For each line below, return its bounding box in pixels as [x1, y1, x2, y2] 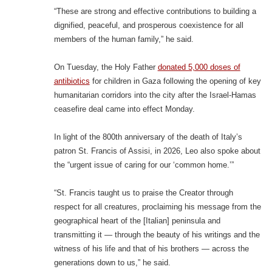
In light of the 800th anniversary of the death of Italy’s [53, 132, 242, 142]
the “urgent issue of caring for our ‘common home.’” [53, 160, 234, 170]
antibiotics [53, 76, 90, 86]
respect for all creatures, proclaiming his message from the [53, 202, 261, 212]
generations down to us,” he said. [53, 258, 171, 268]
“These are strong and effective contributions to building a [53, 7, 256, 16]
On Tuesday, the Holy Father [53, 63, 158, 72]
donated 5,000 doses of [157, 63, 240, 72]
